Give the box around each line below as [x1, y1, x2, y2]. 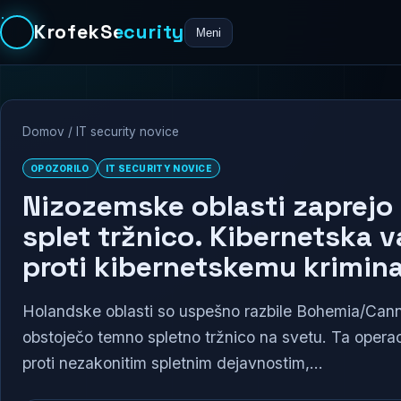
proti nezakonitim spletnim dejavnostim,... [22, 353, 323, 372]
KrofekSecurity [34, 20, 185, 44]
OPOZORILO [30, 163, 90, 174]
